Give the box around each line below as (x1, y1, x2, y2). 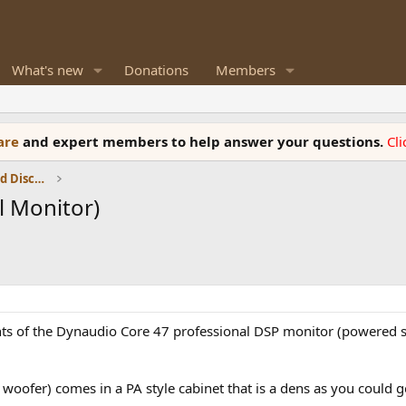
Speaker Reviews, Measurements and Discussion (34, 170, 45, 187)
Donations (123, 61, 188, 79)
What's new (12, 61, 83, 79)
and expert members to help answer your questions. (23, 132, 387, 150)
